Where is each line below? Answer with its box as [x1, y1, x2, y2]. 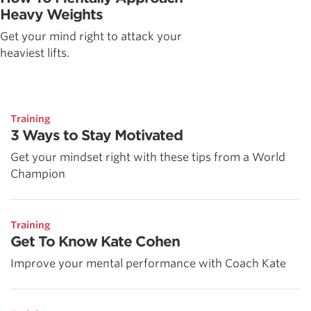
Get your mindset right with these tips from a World [10, 150, 285, 164]
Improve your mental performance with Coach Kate [10, 256, 286, 270]
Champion [10, 167, 65, 180]
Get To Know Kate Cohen [10, 233, 180, 250]
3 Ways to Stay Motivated [10, 126, 183, 144]
